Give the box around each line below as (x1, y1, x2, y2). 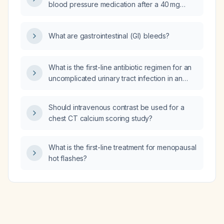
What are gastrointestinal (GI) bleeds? (48, 31, 169, 40)
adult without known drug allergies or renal (48, 85, 186, 93)
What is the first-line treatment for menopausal (48, 143, 196, 151)
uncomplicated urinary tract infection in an (48, 74, 183, 82)
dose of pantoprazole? (48, 11, 123, 19)
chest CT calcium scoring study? (48, 114, 153, 122)
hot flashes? (48, 154, 87, 162)
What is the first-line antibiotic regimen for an (48, 63, 192, 71)
